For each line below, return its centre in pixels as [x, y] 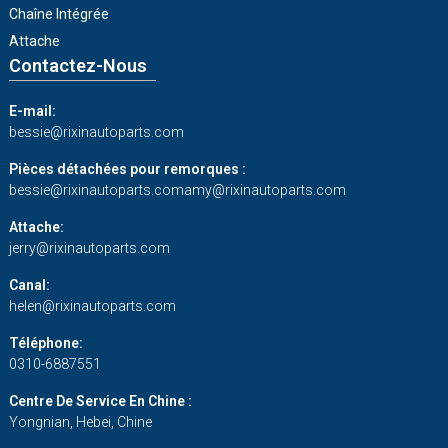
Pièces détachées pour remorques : [127, 168]
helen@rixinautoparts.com [92, 305]
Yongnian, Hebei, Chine [80, 421]
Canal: [29, 284]
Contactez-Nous [77, 65]
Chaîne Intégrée [58, 14]
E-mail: [32, 110]
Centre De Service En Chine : [100, 400]
